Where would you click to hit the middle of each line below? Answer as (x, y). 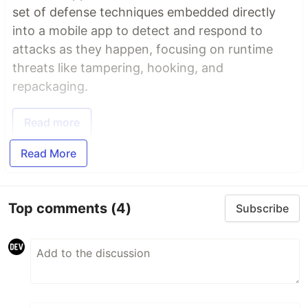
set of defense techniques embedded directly (144, 12)
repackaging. (50, 87)
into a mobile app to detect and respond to (137, 31)
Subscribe (262, 209)
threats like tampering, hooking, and (118, 68)
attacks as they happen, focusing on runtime (143, 49)
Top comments (59, 208)
